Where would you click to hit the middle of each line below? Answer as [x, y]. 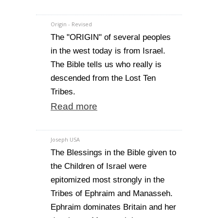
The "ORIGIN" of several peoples [111, 37]
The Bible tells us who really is [106, 64]
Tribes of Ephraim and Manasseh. [112, 193]
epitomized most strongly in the [108, 180]
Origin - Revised [71, 24]
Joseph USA [65, 139]
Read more [74, 106]
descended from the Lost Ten [103, 78]
